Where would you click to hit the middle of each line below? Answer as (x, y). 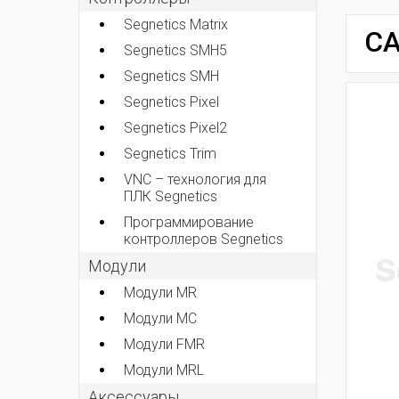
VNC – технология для (195, 179)
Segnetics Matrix (176, 24)
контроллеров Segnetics (204, 239)
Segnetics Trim (170, 153)
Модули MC (160, 318)
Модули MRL (164, 370)
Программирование (189, 222)
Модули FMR (164, 344)
